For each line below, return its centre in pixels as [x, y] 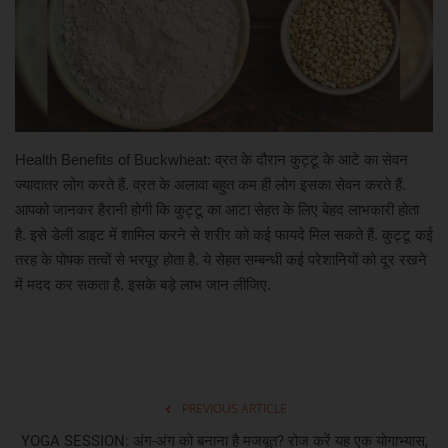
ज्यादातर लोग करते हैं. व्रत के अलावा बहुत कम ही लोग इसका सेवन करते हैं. [210, 184]
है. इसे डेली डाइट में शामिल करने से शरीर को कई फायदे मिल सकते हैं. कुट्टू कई [224, 234]
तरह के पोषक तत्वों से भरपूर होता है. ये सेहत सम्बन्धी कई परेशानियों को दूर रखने [221, 259]
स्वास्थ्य [37, 249]
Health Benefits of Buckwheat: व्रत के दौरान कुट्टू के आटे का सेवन [211, 159]
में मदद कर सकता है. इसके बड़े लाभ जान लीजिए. [143, 284]
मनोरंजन [39, 96]
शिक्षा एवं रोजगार [61, 198]
